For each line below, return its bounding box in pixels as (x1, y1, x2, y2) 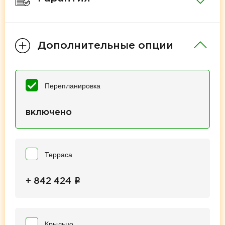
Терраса (45, 150, 72, 159)
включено (26, 108, 72, 117)
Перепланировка (45, 81, 100, 90)
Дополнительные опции (38, 41, 173, 50)
